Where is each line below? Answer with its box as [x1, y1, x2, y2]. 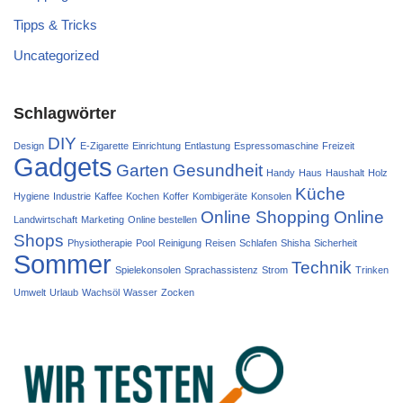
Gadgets [13, 151, 112, 182]
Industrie [53, 190, 91, 201]
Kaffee [94, 190, 122, 201]
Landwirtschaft [13, 213, 77, 225]
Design [13, 139, 44, 151]
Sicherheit [314, 237, 357, 248]
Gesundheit [173, 160, 263, 180]
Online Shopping [201, 207, 330, 227]
